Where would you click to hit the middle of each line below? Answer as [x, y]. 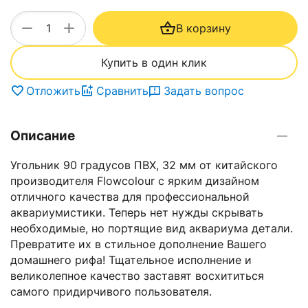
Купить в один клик [154, 62]
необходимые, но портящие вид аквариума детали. [152, 228]
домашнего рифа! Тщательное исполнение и [131, 260]
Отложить [53, 90]
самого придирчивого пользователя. [111, 291]
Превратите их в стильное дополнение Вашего [139, 244]
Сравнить [122, 90]
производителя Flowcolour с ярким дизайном [135, 180]
